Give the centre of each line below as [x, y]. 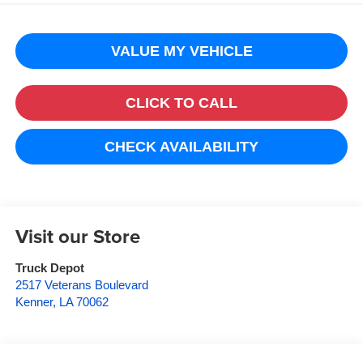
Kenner [34, 303]
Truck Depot [49, 269]
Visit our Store [77, 237]
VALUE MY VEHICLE [181, 51]
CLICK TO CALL [181, 102]
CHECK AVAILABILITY [181, 146]
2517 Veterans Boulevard [81, 286]
